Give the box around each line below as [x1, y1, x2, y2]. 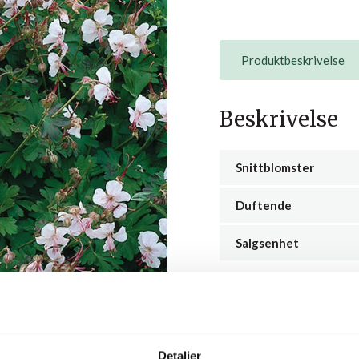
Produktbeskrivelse [241, 52, 345, 67]
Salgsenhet [236, 236, 299, 251]
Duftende [236, 198, 292, 213]
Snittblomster [236, 160, 314, 175]
